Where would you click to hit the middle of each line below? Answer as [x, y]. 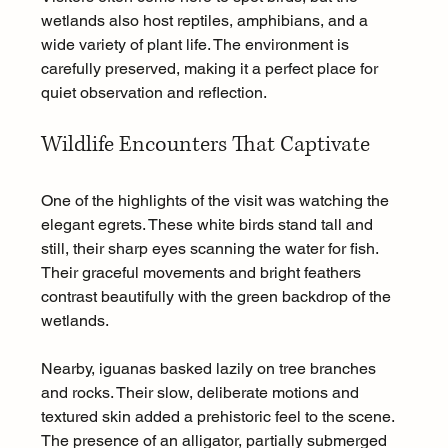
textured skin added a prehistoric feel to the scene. [219, 416]
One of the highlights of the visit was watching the [216, 200]
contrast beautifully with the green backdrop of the [217, 296]
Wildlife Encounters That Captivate [205, 144]
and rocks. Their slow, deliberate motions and [201, 392]
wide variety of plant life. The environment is [196, 44]
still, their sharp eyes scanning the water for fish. [211, 248]
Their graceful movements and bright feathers [202, 272]
